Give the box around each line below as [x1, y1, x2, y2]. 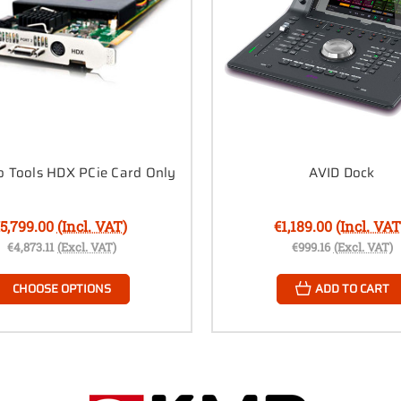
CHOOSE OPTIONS [13, 278, 111, 298]
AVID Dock [309, 161, 375, 183]
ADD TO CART [314, 278, 389, 298]
